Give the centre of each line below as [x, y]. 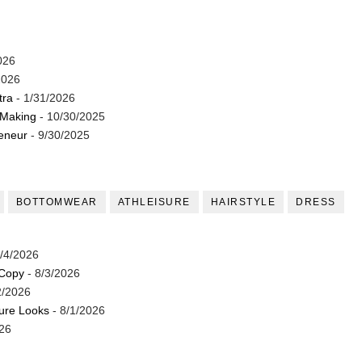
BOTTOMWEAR [57, 202]
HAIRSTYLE [243, 202]
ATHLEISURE [154, 202]
